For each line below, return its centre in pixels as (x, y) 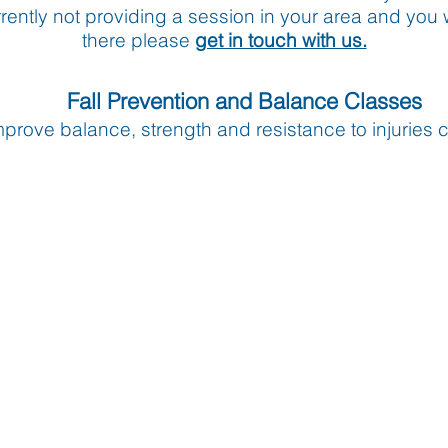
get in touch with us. (280, 40)
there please (138, 40)
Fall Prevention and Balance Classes (244, 101)
